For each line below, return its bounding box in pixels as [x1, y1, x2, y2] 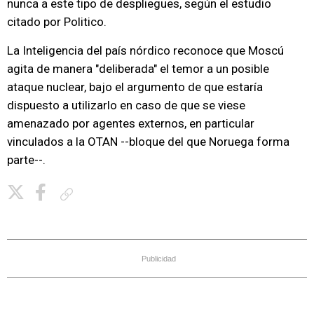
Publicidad [142, 254, 176, 263]
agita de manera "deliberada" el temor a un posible [7, 62, 269, 76]
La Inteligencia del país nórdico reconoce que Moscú [7, 43, 284, 57]
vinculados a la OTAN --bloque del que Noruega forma [7, 135, 289, 149]
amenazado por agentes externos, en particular [7, 116, 254, 130]
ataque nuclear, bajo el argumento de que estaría [7, 80, 263, 94]
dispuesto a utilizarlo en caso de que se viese [7, 98, 245, 112]
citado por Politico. [7, 15, 107, 29]
